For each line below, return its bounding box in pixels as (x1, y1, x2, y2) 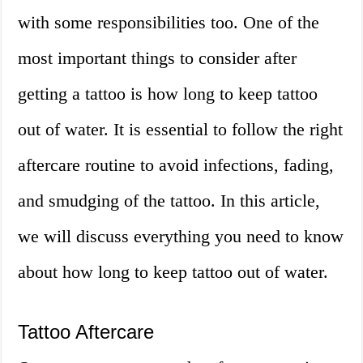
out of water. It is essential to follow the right (18, 119, 344, 140)
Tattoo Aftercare (18, 321, 155, 344)
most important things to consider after (18, 48, 297, 69)
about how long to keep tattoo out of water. (18, 262, 329, 283)
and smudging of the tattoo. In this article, (18, 190, 321, 211)
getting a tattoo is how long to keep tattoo (18, 83, 318, 105)
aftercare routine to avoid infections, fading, (18, 155, 335, 176)
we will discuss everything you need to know (18, 226, 344, 247)
